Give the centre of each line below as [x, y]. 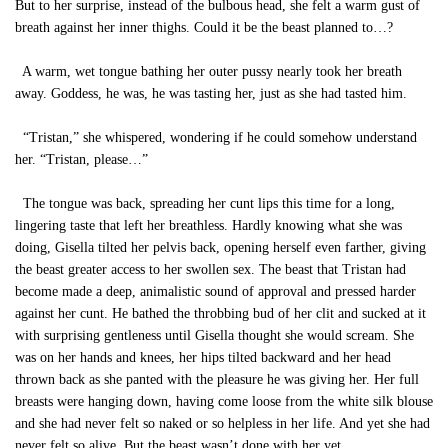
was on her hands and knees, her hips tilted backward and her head [203, 357]
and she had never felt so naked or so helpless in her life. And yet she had [222, 423]
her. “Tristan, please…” [81, 159]
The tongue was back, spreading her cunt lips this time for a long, [205, 203]
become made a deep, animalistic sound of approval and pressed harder [215, 291]
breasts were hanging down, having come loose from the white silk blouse [224, 401]
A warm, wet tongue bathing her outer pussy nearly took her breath [208, 71]
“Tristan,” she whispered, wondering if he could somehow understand [216, 137]
